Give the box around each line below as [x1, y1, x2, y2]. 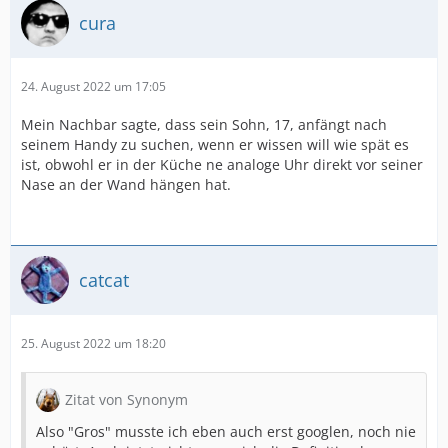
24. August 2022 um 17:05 [21, 78, 166, 95]
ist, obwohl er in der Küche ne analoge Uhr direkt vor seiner [21, 155, 423, 174]
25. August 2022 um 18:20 [21, 335, 166, 352]
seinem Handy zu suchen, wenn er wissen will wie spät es [21, 135, 409, 154]
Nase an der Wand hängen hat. [21, 175, 231, 194]
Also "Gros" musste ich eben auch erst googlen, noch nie [36, 422, 416, 441]
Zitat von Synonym [65, 390, 188, 409]
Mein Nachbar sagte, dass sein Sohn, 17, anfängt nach [21, 115, 387, 134]
